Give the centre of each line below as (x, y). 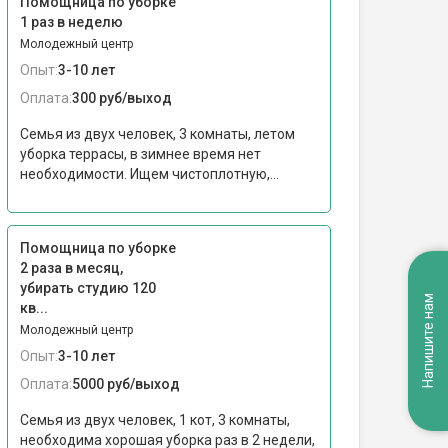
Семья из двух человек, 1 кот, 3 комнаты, (155, 420)
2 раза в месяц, (71, 268)
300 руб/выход (122, 98)
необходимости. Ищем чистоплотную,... (149, 174)
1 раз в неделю (71, 22)
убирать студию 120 (88, 288)
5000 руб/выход (126, 384)
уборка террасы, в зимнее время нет (140, 154)
